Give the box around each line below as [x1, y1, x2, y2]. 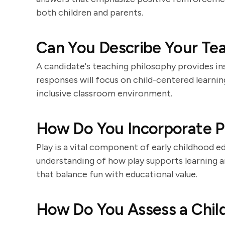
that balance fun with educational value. [36, 169, 197, 180]
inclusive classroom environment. [36, 88, 172, 99]
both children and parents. [36, 7, 143, 18]
